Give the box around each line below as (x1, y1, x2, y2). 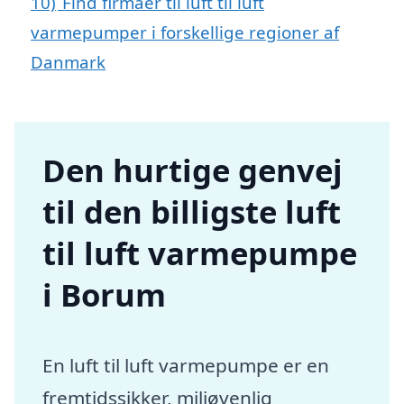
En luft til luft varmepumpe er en (42, 353, 330, 379)
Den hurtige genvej (42, 149, 344, 192)
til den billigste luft (42, 190, 342, 234)
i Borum (42, 273, 167, 317)
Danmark (31, 50, 106, 74)
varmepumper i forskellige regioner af (31, 21, 339, 44)
